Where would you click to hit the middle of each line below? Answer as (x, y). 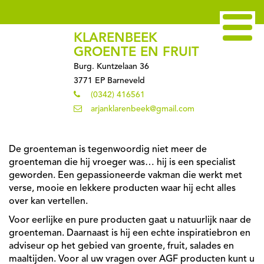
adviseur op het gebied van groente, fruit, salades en (121, 246)
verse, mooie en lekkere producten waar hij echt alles (122, 189)
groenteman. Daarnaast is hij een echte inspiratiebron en (130, 233)
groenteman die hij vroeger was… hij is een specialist (122, 163)
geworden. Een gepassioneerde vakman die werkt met (126, 176)
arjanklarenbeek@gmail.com (143, 109)
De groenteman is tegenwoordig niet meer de (108, 150)
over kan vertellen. (48, 202)
